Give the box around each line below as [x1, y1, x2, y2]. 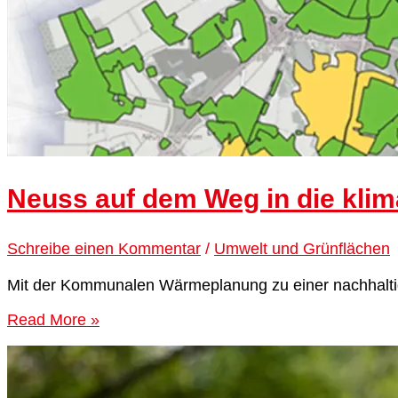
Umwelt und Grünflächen [214, 239, 390, 258]
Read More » [7, 310, 99, 329]
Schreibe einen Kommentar [7, 239, 201, 258]
